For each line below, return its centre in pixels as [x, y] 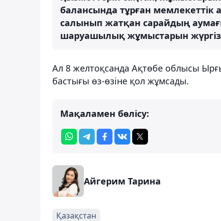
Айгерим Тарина [122, 181]
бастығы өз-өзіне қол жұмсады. [121, 81]
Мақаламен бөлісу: [105, 113]
